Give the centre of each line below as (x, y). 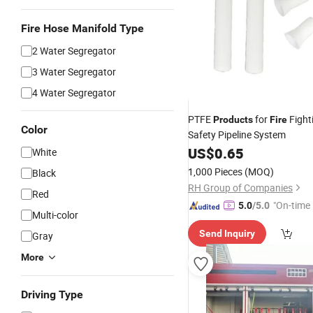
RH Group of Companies (240, 188)
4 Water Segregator (74, 93)
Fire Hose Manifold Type (82, 28)
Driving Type (52, 294)
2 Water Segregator (74, 51)
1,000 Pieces (215, 172)
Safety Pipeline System (237, 134)
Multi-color (55, 215)
